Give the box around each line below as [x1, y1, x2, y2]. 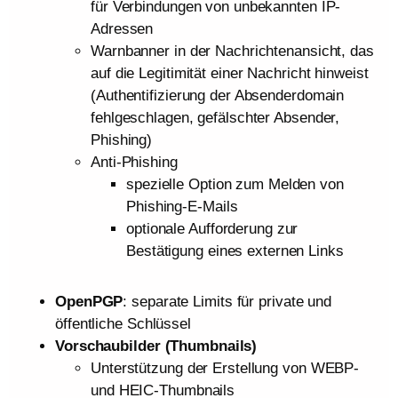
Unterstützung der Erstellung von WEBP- [91, 360, 360, 377]
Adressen [91, 20, 154, 37]
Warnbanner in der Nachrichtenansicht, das [91, 43, 374, 60]
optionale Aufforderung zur [126, 220, 298, 237]
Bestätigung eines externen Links [126, 243, 344, 259]
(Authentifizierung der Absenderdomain [91, 87, 345, 104]
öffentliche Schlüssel [55, 315, 191, 332]
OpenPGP [55, 293, 123, 310]
